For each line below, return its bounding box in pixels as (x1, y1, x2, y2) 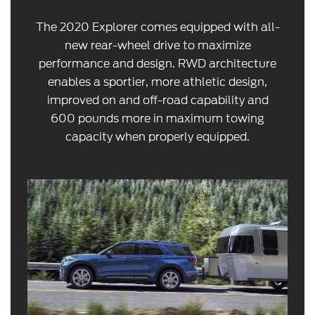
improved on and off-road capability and (46, 92, 269, 109)
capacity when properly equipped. (65, 129, 250, 146)
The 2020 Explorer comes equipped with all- (35, 19, 280, 36)
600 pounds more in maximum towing (51, 110, 264, 127)
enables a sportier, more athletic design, (48, 74, 267, 91)
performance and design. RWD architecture (39, 56, 276, 72)
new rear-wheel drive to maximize (64, 37, 251, 54)
